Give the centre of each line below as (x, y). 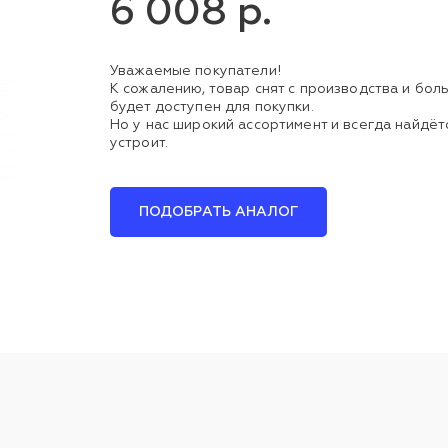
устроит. (139, 143)
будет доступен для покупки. (211, 107)
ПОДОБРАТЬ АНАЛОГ (218, 212)
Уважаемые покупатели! (195, 71)
